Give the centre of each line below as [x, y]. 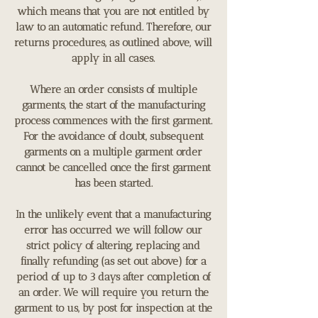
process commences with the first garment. [113, 120]
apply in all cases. [113, 58]
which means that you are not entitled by [113, 11]
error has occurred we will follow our [113, 230]
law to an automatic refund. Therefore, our [113, 27]
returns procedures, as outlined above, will [113, 42]
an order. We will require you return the [113, 292]
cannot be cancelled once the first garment [113, 167]
